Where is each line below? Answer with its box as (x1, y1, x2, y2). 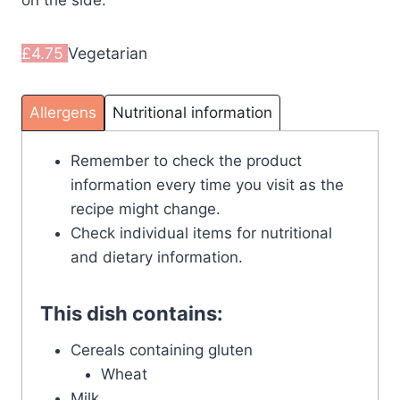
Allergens (29, 104, 96, 122)
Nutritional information (112, 104, 272, 122)
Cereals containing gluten (71, 341, 253, 360)
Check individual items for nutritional (71, 224, 332, 243)
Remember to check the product (71, 152, 302, 171)
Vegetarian (68, 44, 147, 63)
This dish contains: (40, 302, 223, 326)
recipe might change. (71, 200, 221, 219)
